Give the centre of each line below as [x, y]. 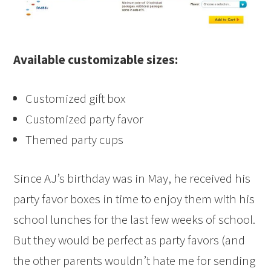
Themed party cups [75, 140]
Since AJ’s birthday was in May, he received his [132, 178]
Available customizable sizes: [96, 60]
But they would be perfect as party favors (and [129, 240]
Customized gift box [76, 99]
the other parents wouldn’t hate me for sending [135, 261]
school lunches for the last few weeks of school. [135, 220]
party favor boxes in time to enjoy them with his [134, 199]
